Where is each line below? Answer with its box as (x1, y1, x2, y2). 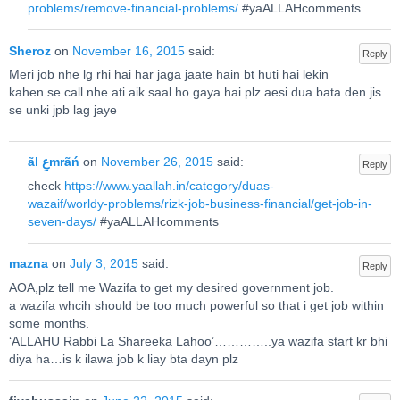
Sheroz (9, 44, 51, 58)
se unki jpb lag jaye (9, 104, 117, 118)
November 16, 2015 (72, 44, 185, 58)
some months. (9, 317, 89, 331)
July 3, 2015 (70, 257, 138, 271)
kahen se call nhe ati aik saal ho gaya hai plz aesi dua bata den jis (9, 86, 381, 100)
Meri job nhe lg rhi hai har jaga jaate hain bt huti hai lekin (9, 68, 329, 82)
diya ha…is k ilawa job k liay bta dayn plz (9, 353, 238, 367)
